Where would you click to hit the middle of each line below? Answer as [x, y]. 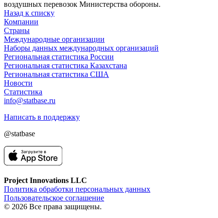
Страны [17, 30]
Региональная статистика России [59, 56]
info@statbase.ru [30, 100]
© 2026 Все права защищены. [53, 206]
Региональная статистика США [56, 74]
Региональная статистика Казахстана [65, 65]
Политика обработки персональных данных [77, 189]
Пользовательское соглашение [54, 198]
